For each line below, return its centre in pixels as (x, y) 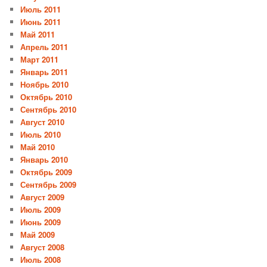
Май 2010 (38, 147)
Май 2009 (38, 234)
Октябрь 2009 (46, 172)
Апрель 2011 (44, 46)
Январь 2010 (44, 159)
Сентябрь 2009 (49, 184)
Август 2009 (43, 197)
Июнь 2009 (41, 222)
